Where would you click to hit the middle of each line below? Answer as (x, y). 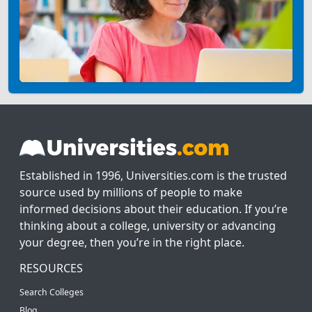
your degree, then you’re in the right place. (132, 242)
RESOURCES (51, 268)
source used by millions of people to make (131, 192)
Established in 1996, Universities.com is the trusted (153, 175)
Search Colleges (52, 292)
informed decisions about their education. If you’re (154, 209)
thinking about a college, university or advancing (148, 225)
